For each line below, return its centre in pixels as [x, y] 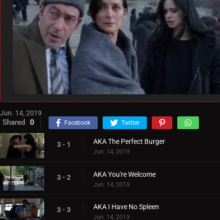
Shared [14, 122]
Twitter [130, 123]
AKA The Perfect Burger [129, 141]
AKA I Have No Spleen [126, 207]
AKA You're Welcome [124, 174]
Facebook [77, 123]
